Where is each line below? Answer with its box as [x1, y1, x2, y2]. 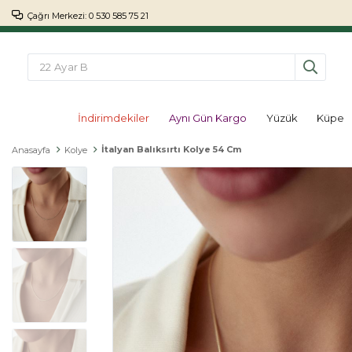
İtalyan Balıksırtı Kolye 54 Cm [101, 144, 241, 155]
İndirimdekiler [78, 112, 150, 124]
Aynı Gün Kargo [168, 112, 247, 124]
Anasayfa [12, 145, 50, 156]
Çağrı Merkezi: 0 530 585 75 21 [27, 10, 148, 21]
